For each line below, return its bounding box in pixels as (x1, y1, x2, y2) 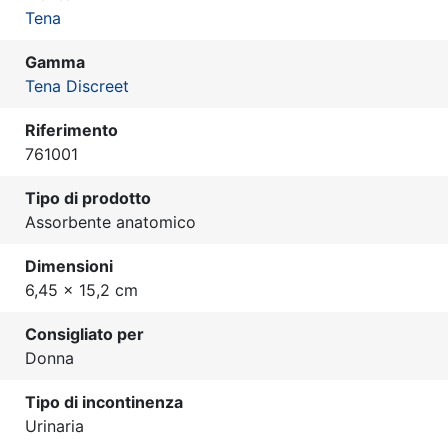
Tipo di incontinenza (25, 392, 183, 413)
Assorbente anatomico (25, 212, 196, 233)
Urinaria (25, 416, 84, 437)
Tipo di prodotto (25, 188, 151, 209)
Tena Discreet (25, 76, 129, 97)
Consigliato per (25, 324, 144, 345)
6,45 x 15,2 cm (25, 280, 138, 301)
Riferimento (25, 120, 118, 141)
